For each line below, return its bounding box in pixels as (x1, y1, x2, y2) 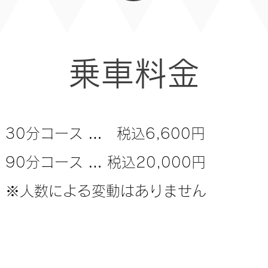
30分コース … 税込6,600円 (5, 126, 205, 141)
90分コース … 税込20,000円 (5, 155, 206, 169)
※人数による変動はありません (5, 184, 206, 198)
